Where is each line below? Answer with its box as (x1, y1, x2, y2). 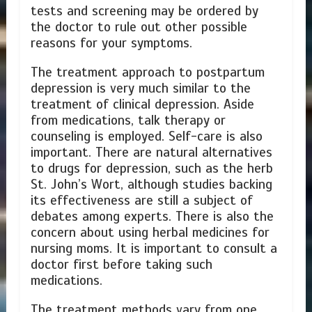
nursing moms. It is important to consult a (30, 240, 277, 257)
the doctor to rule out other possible (30, 18, 247, 36)
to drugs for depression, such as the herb (30, 159, 273, 177)
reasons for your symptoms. (30, 34, 192, 52)
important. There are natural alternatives (30, 143, 272, 161)
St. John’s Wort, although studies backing (30, 175, 272, 193)
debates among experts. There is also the (30, 208, 274, 225)
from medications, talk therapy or (30, 111, 226, 129)
